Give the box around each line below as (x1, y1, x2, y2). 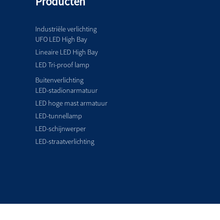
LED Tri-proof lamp (35, 60, 89, 69)
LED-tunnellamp (35, 111, 82, 120)
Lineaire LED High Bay (35, 47, 98, 56)
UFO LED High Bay (35, 34, 87, 44)
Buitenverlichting (35, 75, 83, 84)
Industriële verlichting (35, 24, 97, 33)
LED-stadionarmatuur (35, 85, 98, 95)
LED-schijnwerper (35, 124, 86, 133)
